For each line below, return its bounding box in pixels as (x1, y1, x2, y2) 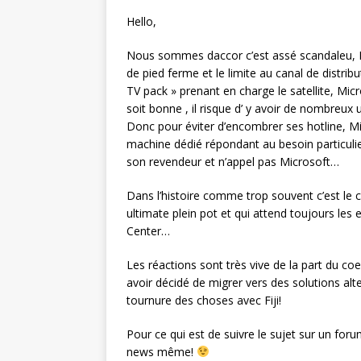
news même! (127, 344, 197, 359)
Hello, (127, 14, 156, 29)
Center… (127, 223, 170, 239)
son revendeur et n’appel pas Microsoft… (127, 154, 339, 169)
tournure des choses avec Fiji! (127, 293, 281, 308)
